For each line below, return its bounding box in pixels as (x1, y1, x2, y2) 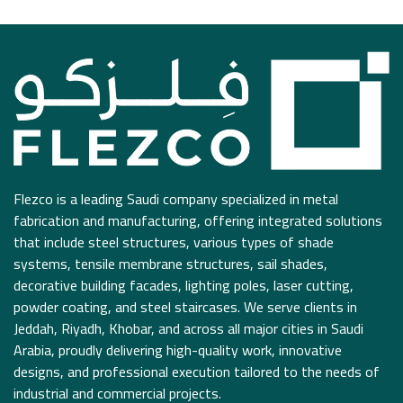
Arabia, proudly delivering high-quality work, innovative (13, 336, 342, 364)
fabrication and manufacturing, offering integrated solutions (13, 207, 382, 235)
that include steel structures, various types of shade (13, 228, 334, 256)
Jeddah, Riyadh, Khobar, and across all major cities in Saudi (13, 315, 363, 343)
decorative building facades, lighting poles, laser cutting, (13, 272, 354, 300)
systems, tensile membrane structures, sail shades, (13, 250, 327, 278)
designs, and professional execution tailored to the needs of (13, 358, 380, 386)
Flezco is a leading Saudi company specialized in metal (13, 185, 338, 213)
